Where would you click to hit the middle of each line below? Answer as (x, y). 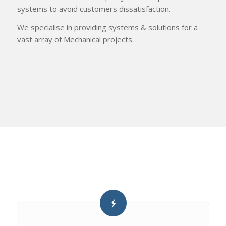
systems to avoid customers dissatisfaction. (94, 8)
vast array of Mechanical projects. (75, 39)
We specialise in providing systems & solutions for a (107, 27)
